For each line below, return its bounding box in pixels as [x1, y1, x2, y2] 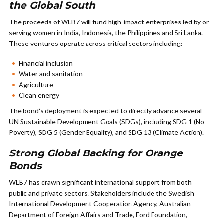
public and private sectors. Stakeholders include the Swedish [9, 189, 194, 197]
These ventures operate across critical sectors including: [9, 39, 183, 47]
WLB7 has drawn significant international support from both [9, 178, 192, 186]
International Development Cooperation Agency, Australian [9, 199, 191, 208]
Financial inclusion [19, 59, 73, 67]
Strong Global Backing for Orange [9, 147, 183, 159]
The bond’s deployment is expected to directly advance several [9, 107, 202, 115]
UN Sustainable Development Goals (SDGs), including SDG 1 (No [9, 117, 204, 126]
